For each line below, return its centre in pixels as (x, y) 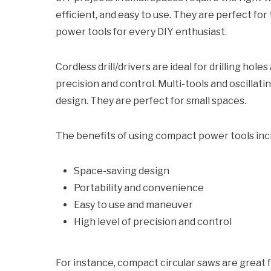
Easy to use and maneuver (133, 205)
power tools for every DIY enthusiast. (141, 32)
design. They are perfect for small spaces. (151, 101)
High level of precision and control (153, 222)
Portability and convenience (139, 188)
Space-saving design (122, 171)
